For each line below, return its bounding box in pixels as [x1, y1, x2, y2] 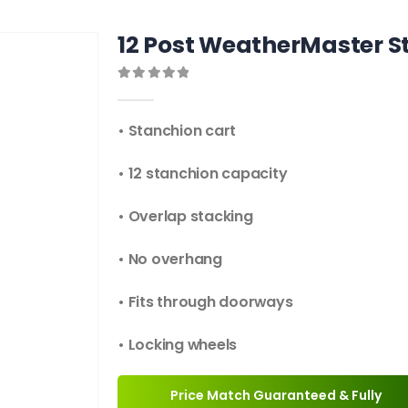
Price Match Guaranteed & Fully [169, 385, 382, 404]
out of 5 [127, 84, 203, 97]
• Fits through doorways [117, 291, 293, 312]
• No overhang [117, 248, 222, 270]
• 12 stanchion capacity [117, 162, 288, 184]
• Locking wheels [117, 333, 238, 355]
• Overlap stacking [117, 205, 253, 227]
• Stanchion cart [117, 119, 237, 141]
